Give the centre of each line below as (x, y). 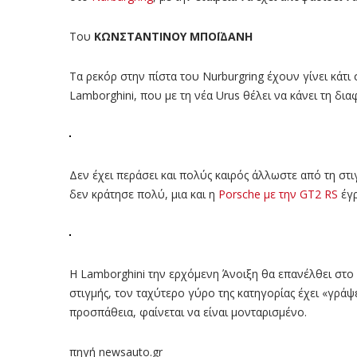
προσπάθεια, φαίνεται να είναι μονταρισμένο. (188, 312)
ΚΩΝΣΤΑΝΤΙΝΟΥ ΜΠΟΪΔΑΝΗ (173, 36)
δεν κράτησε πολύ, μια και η (144, 194)
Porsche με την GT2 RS (278, 194)
